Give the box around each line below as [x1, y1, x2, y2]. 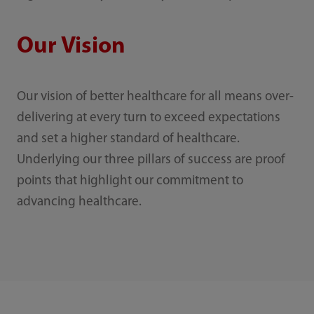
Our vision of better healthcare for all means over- [16, 90, 294, 104]
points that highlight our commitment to [16, 175, 243, 189]
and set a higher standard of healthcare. [16, 132, 240, 146]
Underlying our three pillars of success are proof [16, 153, 285, 168]
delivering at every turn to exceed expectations [16, 111, 280, 125]
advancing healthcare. [16, 196, 142, 210]
